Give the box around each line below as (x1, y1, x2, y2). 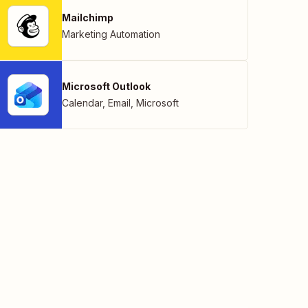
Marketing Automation (62, 27, 160, 40)
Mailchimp (62, 11, 113, 23)
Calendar (62, 96, 102, 109)
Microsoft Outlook (62, 80, 151, 92)
